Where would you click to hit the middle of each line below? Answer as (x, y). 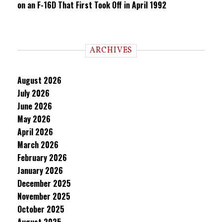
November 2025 (44, 196)
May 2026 (34, 119)
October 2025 (41, 209)
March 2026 (38, 145)
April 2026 (35, 132)
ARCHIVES (111, 51)
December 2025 (44, 183)
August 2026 (39, 80)
